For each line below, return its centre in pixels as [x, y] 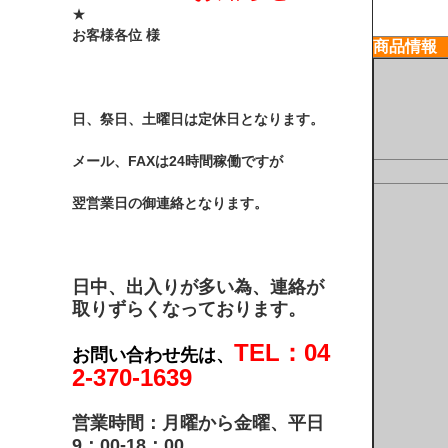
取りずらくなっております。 [189, 309]
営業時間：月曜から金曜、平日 [198, 423]
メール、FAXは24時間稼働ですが [177, 161]
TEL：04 [282, 352]
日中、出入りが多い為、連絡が [198, 287]
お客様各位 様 [116, 35]
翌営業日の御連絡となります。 [170, 203]
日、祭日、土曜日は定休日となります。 [198, 119]
